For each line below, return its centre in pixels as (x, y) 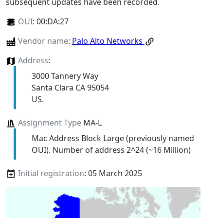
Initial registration (51, 173)
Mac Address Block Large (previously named (113, 138)
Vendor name (43, 41)
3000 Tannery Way (65, 76)
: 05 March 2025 (113, 173)
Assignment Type (49, 122)
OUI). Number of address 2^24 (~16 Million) (111, 150)
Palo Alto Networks (108, 41)
